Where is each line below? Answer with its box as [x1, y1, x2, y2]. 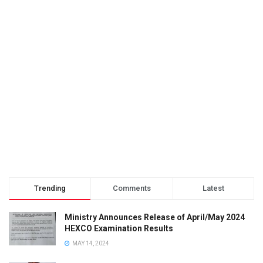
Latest [202, 183, 224, 193]
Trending [34, 183, 66, 193]
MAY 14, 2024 [71, 240, 109, 247]
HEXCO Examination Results [65, 223, 173, 233]
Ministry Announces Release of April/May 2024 [65, 212, 245, 222]
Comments [112, 183, 151, 193]
